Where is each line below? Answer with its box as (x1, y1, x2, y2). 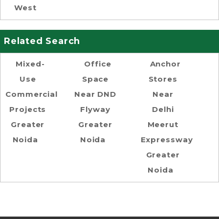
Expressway (140, 134, 193, 144)
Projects (9, 104, 46, 114)
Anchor (150, 59, 181, 68)
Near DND (74, 89, 117, 99)
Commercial (5, 89, 58, 99)
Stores (148, 74, 177, 84)
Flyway (80, 104, 110, 114)
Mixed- (16, 59, 45, 68)
